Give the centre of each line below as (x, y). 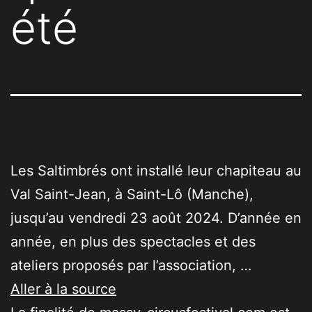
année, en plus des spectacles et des (133, 242)
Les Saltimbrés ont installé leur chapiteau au (156, 171)
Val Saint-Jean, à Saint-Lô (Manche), (132, 195)
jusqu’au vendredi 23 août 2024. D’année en (156, 218)
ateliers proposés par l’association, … (131, 266)
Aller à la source (63, 289)
